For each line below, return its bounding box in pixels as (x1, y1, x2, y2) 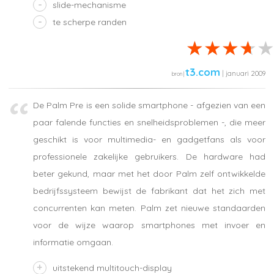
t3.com (185, 65, 220, 78)
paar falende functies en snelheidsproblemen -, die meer (33, 117, 265, 128)
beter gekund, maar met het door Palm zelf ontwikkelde (33, 168, 265, 180)
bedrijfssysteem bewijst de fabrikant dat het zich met (33, 185, 265, 197)
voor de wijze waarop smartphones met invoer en (33, 220, 265, 231)
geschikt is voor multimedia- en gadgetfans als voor (33, 134, 265, 146)
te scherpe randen (53, 16, 127, 28)
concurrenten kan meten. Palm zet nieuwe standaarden (33, 202, 265, 214)
